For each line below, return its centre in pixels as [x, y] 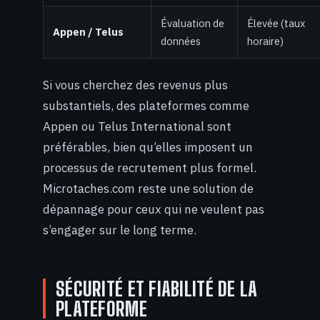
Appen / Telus [88, 31]
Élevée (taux [276, 23]
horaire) [265, 41]
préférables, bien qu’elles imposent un [148, 147]
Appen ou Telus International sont [137, 126]
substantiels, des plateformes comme [146, 105]
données [181, 41]
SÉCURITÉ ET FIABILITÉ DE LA [157, 289]
